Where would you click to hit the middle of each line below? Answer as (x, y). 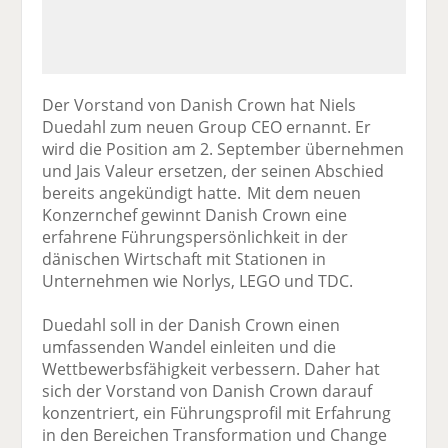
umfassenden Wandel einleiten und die (189, 346)
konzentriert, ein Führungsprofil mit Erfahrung (217, 412)
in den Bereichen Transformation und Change (215, 434)
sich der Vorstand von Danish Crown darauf (207, 390)
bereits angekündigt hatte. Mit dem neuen (202, 192)
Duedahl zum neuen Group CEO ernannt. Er (207, 126)
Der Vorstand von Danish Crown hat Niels (199, 104)
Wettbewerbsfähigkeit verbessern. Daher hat (211, 368)
